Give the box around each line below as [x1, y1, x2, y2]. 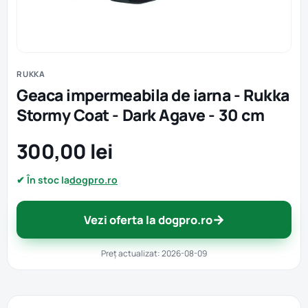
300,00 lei [16, 137, 113, 165]
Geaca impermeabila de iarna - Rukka [16, 84, 289, 106]
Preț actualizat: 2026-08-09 [101, 247, 207, 259]
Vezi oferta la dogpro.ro [83, 212, 212, 228]
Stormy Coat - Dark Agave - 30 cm [16, 104, 265, 126]
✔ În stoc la [16, 173, 69, 186]
